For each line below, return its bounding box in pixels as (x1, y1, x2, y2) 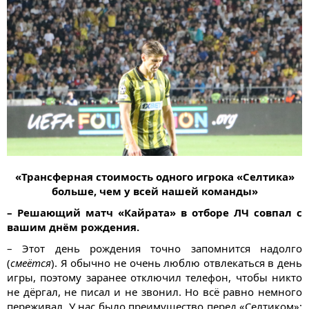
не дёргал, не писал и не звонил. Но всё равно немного (7, 285, 302, 299)
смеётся (10, 256, 51, 270)
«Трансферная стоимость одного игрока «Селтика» (14, 170, 295, 184)
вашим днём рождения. (7, 220, 139, 235)
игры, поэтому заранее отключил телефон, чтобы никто (7, 270, 302, 285)
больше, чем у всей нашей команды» (51, 184, 258, 199)
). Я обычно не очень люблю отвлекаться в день (51, 256, 302, 270)
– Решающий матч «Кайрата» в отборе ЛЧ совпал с (7, 206, 302, 220)
